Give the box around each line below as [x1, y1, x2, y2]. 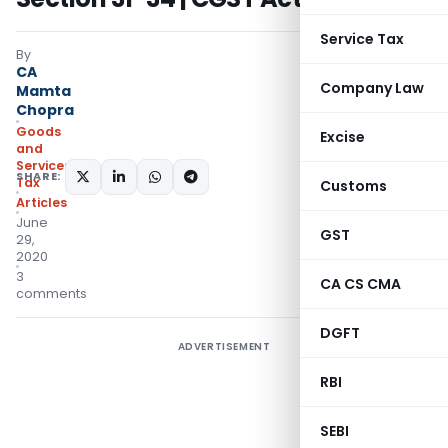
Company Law [320, 78, 424, 98]
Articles [16, 194, 67, 211]
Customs [320, 176, 387, 196]
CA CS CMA [320, 274, 401, 294]
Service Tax [320, 29, 404, 49]
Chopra [16, 100, 74, 120]
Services [16, 157, 71, 174]
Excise [320, 127, 365, 147]
